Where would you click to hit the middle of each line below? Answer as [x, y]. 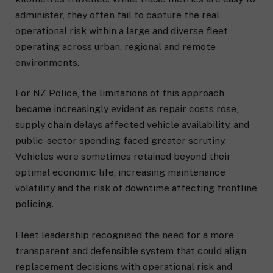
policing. [36, 204]
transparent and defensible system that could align [131, 250]
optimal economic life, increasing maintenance [120, 172]
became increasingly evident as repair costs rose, [127, 109]
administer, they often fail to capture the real [117, 15]
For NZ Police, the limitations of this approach [120, 93]
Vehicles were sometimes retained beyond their [123, 157]
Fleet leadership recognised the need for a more [125, 235]
